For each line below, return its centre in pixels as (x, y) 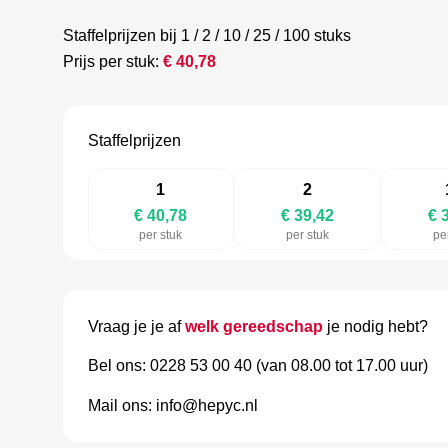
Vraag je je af (136, 326)
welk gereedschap (253, 326)
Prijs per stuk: (112, 61)
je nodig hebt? (375, 326)
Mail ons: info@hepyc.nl (172, 405)
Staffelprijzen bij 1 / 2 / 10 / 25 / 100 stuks (206, 35)
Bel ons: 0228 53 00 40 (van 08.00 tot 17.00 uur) (257, 366)
